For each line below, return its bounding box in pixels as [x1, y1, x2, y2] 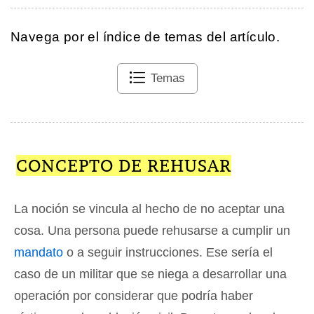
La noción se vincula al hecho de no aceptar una [14, 201, 285, 216]
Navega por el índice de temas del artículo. [11, 29, 280, 44]
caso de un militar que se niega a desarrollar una [14, 266, 287, 281]
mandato [14, 245, 63, 259]
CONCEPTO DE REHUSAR [15, 154, 231, 176]
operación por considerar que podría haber [14, 288, 253, 303]
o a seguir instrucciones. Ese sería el [63, 245, 273, 259]
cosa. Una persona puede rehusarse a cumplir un [14, 223, 290, 238]
